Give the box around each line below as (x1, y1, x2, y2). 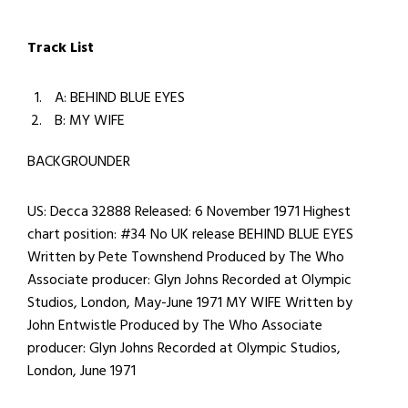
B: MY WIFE (55, 108, 125, 132)
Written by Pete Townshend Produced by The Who (27, 245, 344, 269)
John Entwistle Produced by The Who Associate (27, 313, 322, 337)
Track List (27, 36, 94, 59)
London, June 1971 (27, 359, 136, 382)
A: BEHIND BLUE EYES (55, 86, 185, 109)
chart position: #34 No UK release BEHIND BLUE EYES (27, 222, 353, 246)
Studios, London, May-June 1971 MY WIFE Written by (27, 291, 352, 314)
